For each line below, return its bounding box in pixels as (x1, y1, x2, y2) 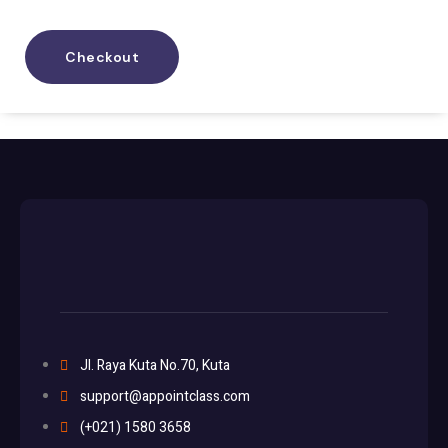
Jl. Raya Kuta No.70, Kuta (80, 355, 230, 376)
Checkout (65, 48, 139, 66)
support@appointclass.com (80, 386, 250, 407)
